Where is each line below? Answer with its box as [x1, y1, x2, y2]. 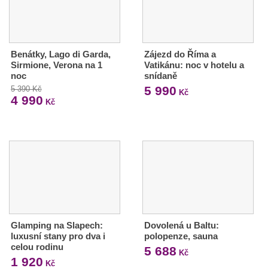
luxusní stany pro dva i [11, 230, 105, 241]
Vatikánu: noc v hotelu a [144, 60, 244, 70]
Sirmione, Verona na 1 [11, 60, 102, 70]
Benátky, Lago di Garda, [11, 49, 111, 59]
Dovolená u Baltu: [144, 220, 219, 230]
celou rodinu [11, 241, 63, 252]
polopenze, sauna [144, 230, 218, 241]
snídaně [144, 71, 177, 81]
